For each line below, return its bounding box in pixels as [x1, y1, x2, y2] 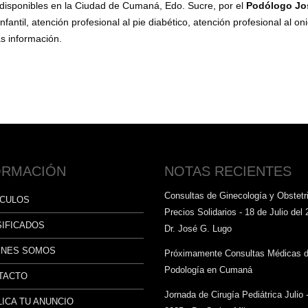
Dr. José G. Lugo [164, 223, 232, 234]
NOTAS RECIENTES [164, 163, 291, 179]
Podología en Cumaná [164, 264, 252, 275]
